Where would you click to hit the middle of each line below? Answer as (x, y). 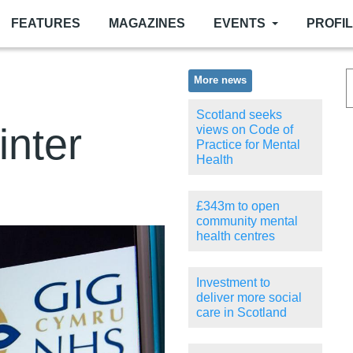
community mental (247, 221)
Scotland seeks (239, 115)
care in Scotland (242, 313)
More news (220, 81)
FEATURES (45, 23)
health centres (236, 236)
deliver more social (249, 298)
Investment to (233, 283)
